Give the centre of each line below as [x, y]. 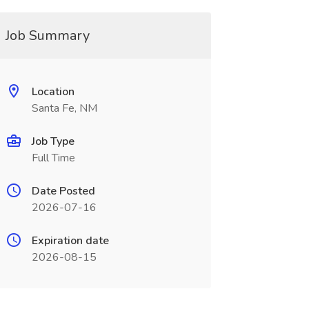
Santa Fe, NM [64, 108]
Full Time [53, 158]
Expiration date [70, 241]
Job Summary [47, 36]
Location [53, 92]
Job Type [53, 141]
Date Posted [63, 191]
